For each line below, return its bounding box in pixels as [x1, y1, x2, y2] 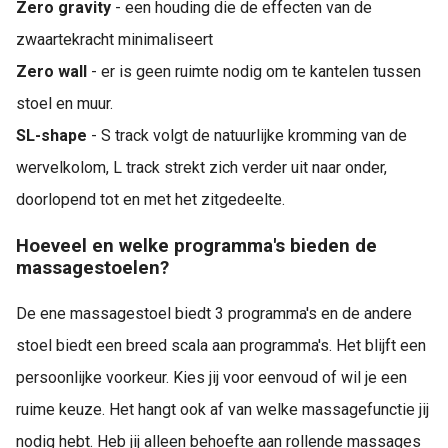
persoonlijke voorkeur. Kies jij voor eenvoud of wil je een [16, 367, 407, 387]
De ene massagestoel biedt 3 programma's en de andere [16, 303, 412, 323]
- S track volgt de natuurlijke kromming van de [87, 126, 407, 146]
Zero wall [16, 62, 87, 82]
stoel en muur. [16, 94, 113, 114]
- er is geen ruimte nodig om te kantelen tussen [87, 62, 421, 82]
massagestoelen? [16, 257, 169, 280]
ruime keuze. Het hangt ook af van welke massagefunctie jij [16, 399, 429, 419]
